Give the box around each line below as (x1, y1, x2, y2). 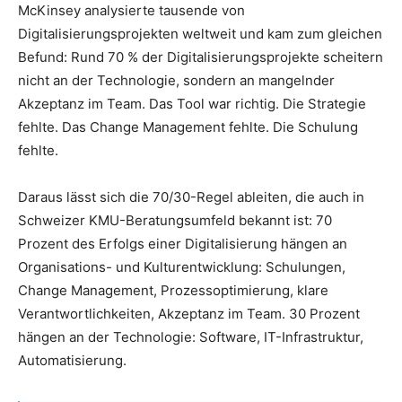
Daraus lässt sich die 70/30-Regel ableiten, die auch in (18, 188, 364, 206)
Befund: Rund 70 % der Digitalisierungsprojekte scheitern (18, 48, 383, 66)
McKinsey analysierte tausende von (18, 2, 245, 20)
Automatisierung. (18, 352, 127, 370)
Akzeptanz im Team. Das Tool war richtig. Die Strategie (18, 95, 366, 113)
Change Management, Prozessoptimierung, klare (18, 282, 328, 300)
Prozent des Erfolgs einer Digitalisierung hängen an (18, 235, 347, 253)
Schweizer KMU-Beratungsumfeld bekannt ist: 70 (18, 212, 332, 230)
